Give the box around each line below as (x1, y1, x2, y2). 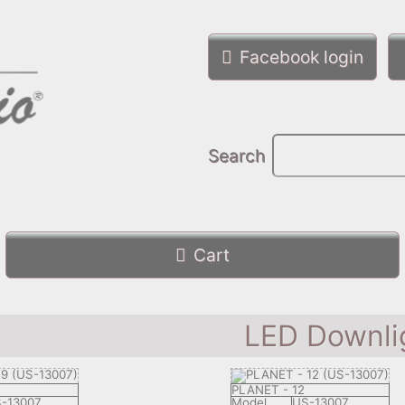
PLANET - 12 (231, 382, 306, 397)
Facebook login (239, 45, 363, 68)
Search (208, 144, 265, 166)
